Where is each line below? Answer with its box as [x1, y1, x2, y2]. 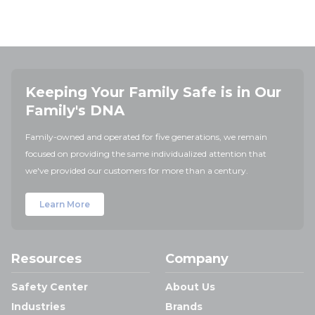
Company [165, 251, 229, 266]
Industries [11, 300, 65, 313]
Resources [11, 251, 82, 266]
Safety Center [11, 281, 88, 293]
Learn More [39, 199, 90, 210]
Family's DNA [25, 102, 124, 119]
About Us [165, 281, 215, 293]
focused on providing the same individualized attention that [25, 148, 266, 159]
